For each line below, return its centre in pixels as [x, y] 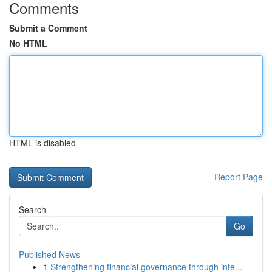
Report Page [239, 177]
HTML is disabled [42, 143]
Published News [49, 254]
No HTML [28, 43]
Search [32, 209]
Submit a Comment [48, 28]
